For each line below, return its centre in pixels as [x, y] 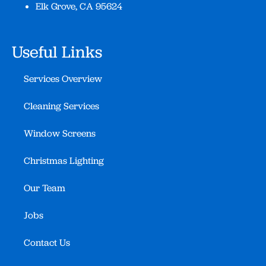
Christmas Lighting [64, 161]
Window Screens [60, 134]
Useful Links [57, 52]
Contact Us [47, 243]
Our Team [45, 188]
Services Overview [63, 79]
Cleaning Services [61, 106]
